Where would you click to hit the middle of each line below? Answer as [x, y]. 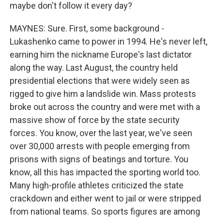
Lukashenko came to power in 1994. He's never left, [108, 41]
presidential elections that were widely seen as [100, 81]
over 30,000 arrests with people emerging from [100, 146]
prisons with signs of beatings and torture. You [99, 159]
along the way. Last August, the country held [94, 68]
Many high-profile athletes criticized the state [97, 185]
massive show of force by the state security [95, 120]
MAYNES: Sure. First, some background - [87, 28]
